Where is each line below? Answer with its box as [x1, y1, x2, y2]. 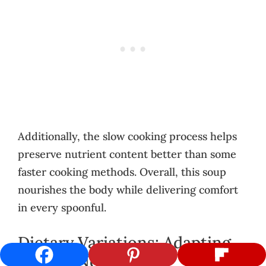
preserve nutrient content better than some [18, 147, 236, 161]
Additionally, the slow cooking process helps [18, 129, 237, 143]
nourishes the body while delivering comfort [18, 182, 238, 197]
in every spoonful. [18, 200, 106, 214]
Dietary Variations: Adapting [18, 232, 231, 252]
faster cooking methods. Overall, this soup [18, 164, 226, 179]
